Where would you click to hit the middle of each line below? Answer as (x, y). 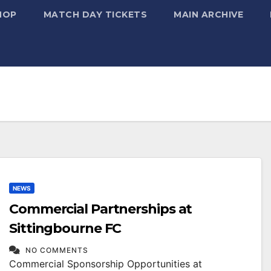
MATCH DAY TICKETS (95, 15)
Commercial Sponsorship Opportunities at (106, 264)
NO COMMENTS (57, 250)
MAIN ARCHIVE (209, 15)
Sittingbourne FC (65, 228)
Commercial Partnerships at (101, 209)
